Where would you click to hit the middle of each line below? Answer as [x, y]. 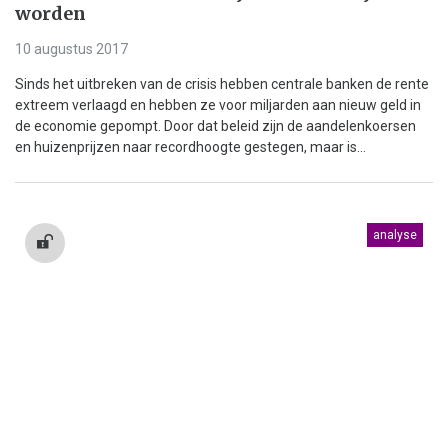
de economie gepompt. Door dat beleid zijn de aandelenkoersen [215, 126]
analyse [395, 235]
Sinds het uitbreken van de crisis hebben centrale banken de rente [222, 84]
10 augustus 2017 [71, 49]
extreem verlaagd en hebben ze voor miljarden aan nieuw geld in [218, 105]
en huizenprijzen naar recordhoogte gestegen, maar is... [190, 147]
